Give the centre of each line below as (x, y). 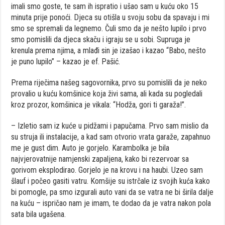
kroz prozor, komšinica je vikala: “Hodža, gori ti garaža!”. (99, 104)
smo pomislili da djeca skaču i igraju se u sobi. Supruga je (101, 39)
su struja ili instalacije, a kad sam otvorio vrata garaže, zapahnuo (111, 137)
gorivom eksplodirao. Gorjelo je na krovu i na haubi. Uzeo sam (107, 170)
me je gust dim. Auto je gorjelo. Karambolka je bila (90, 148)
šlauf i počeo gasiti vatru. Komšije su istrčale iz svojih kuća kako (111, 181)
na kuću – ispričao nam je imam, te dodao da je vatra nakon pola (111, 203)
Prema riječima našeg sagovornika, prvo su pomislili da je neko (109, 82)
